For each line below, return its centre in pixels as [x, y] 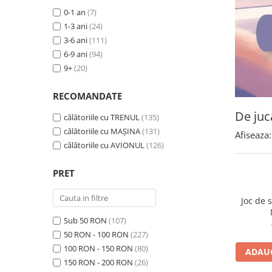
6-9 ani [76, 54]
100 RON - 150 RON [98, 248]
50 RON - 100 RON [96, 234]
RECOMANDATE [87, 96]
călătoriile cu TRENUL [102, 117]
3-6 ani [76, 40]
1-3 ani [76, 26]
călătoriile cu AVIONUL [104, 145]
